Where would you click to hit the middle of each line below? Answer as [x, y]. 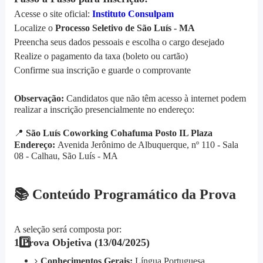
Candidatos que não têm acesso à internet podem [155, 99]
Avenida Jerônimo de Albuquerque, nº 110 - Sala [146, 145]
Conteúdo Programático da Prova [132, 195]
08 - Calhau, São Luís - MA [66, 156]
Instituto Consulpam [133, 14]
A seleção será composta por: [68, 230]
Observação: [39, 99]
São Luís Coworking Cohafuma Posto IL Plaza [119, 133]
